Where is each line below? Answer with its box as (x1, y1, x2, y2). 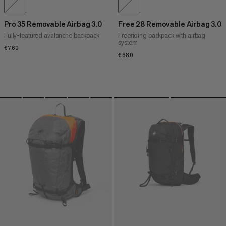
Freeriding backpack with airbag (118, 31, 206, 40)
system (118, 38, 138, 47)
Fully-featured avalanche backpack (4, 31, 99, 40)
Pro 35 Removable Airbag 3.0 (4, 19, 102, 29)
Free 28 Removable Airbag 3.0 (118, 19, 222, 29)
